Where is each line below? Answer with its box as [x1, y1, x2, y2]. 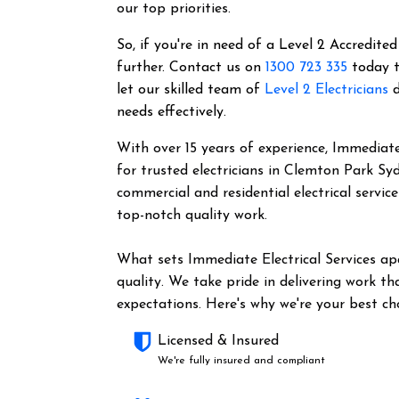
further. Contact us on [117, 61, 266, 75]
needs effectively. [117, 105, 227, 119]
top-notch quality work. [117, 208, 268, 223]
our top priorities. [117, 2, 236, 16]
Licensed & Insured [158, 334, 280, 348]
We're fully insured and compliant [158, 355, 326, 366]
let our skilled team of [117, 83, 265, 97]
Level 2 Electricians [265, 83, 389, 97]
